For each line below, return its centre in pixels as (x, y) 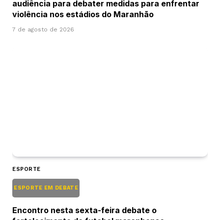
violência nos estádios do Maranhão (83, 14)
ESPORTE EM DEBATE (46, 188)
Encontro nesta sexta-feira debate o (84, 210)
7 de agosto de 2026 (43, 29)
